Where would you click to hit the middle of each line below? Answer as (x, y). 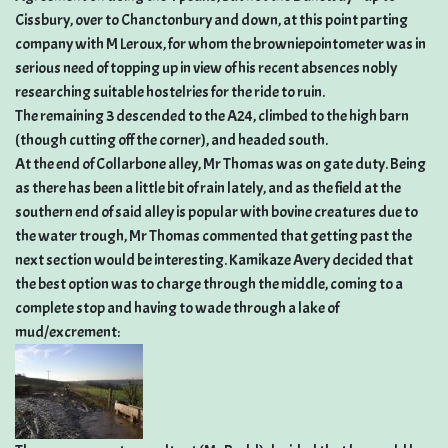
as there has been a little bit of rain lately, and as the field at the (208, 188)
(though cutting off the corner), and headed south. (171, 140)
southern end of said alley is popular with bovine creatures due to (216, 212)
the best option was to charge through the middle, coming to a (209, 284)
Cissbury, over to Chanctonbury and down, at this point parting (211, 20)
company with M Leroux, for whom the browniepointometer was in (220, 44)
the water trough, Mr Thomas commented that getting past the (213, 236)
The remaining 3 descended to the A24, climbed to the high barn (212, 116)
